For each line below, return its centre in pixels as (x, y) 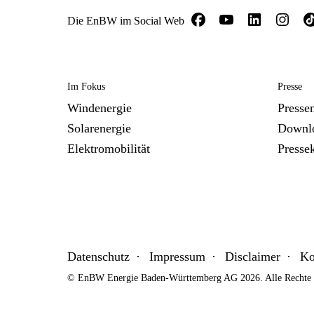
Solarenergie (99, 128)
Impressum (177, 257)
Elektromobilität (109, 149)
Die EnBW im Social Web (126, 21)
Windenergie (100, 108)
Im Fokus (86, 87)
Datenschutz (98, 257)
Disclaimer (253, 257)
